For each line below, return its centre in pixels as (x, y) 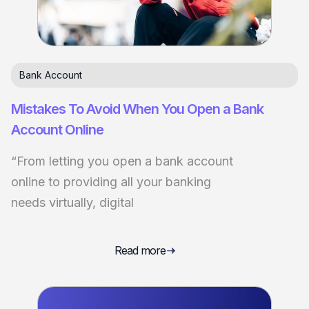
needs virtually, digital (72, 202)
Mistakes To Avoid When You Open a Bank (137, 109)
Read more (140, 251)
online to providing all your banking (111, 181)
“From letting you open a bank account (122, 161)
